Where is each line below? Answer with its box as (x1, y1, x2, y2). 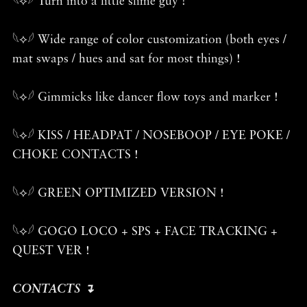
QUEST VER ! (12, 245, 90, 257)
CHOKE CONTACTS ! (12, 149, 138, 161)
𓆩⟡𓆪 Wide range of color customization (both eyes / (12, 34, 286, 46)
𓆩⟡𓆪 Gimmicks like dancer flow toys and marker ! (12, 91, 278, 103)
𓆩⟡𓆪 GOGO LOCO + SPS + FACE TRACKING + (12, 225, 278, 238)
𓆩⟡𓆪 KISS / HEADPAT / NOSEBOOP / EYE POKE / (12, 130, 290, 142)
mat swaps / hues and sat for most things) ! (12, 53, 241, 65)
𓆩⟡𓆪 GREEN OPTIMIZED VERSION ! (12, 187, 224, 199)
